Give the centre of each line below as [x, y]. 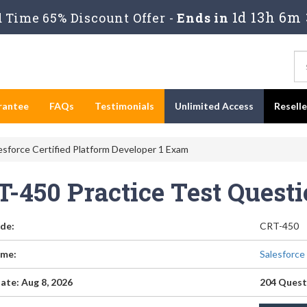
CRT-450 [280, 226]
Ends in [203, 18]
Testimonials [124, 106]
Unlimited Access [214, 106]
